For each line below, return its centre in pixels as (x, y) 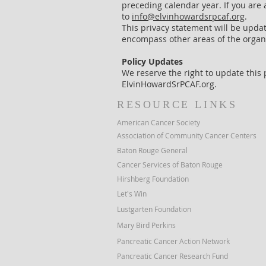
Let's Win (132, 194)
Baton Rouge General (152, 150)
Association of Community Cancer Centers (187, 135)
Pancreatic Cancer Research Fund (172, 256)
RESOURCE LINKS (177, 104)
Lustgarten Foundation (154, 209)
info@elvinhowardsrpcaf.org (188, 16)
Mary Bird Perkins (146, 225)
